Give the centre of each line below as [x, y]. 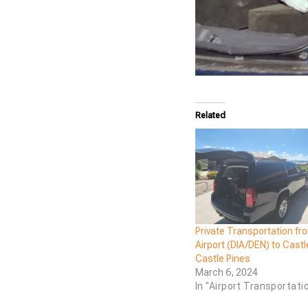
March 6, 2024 [227, 272]
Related [210, 115]
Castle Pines [223, 258]
